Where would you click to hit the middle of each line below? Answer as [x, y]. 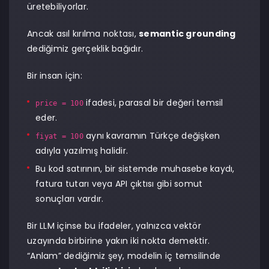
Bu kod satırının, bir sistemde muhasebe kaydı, [135, 169]
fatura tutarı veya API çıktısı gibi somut [119, 184]
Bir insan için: [55, 76]
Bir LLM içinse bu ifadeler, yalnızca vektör [114, 226]
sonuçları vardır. [70, 199]
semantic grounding [187, 34]
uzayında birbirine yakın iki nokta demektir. [118, 241]
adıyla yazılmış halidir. [82, 151]
